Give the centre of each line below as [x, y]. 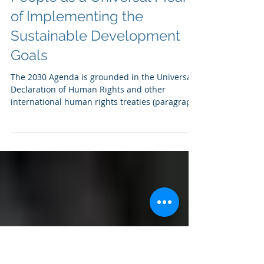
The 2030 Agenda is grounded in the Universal [102, 142]
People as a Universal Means [104, 62]
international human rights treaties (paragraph [104, 166]
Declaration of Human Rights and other [88, 154]
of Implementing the [77, 81]
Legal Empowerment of [88, 42]
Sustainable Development [95, 100]
